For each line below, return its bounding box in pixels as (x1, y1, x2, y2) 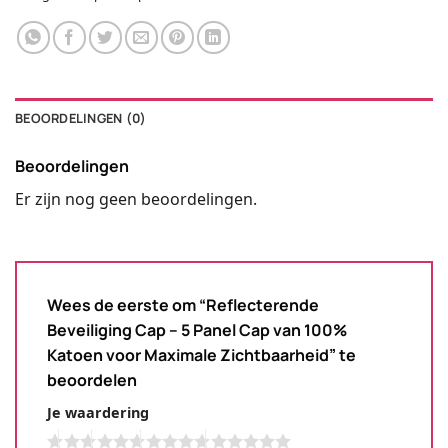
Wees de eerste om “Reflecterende (47, 293, 319, 316)
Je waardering (47, 402, 149, 422)
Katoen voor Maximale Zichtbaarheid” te (47, 343, 356, 366)
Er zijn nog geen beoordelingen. (15, 187, 257, 210)
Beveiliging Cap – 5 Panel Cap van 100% (47, 318, 347, 341)
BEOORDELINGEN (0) (15, 108, 147, 127)
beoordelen (47, 368, 140, 391)
